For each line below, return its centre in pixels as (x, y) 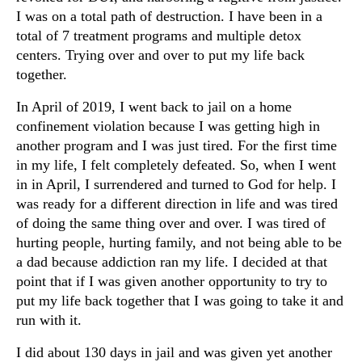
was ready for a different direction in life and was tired (177, 204)
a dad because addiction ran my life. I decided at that (172, 262)
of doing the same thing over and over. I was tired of (171, 223)
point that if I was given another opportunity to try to (172, 282)
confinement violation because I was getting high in (168, 126)
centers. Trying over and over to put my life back (160, 55)
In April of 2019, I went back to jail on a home (154, 107)
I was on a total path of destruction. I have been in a (169, 17)
